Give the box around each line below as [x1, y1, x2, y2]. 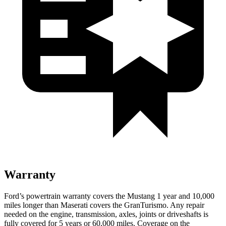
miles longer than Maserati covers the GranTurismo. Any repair [4, 200, 204, 209]
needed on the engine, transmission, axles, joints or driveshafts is [4, 209, 208, 218]
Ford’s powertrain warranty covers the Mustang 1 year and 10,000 [4, 191, 214, 200]
